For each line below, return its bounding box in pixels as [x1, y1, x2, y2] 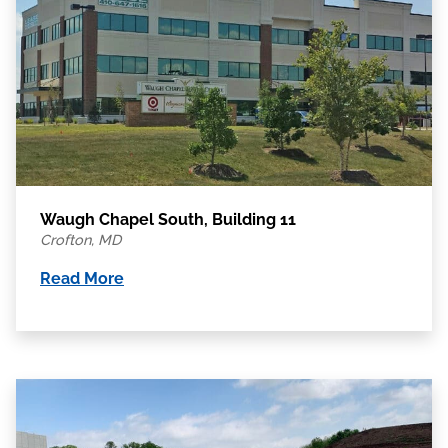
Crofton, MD [40, 231, 121, 249]
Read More [40, 269, 124, 289]
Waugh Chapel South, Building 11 [40, 210, 296, 230]
